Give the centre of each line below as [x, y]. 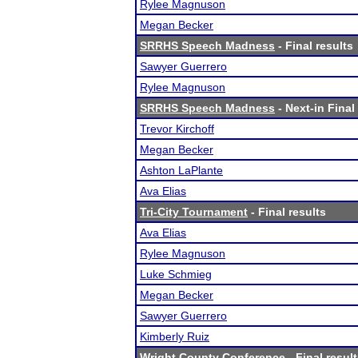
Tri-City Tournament [194, 212]
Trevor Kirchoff [177, 129]
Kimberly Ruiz [175, 336]
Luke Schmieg [176, 274]
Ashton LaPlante [181, 170]
